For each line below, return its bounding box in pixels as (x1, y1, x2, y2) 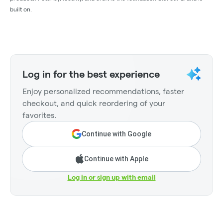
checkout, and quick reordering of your (22, 99, 165, 108)
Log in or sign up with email (67, 173, 156, 182)
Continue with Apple (84, 155, 148, 163)
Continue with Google (82, 130, 151, 138)
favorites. (22, 111, 56, 120)
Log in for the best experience (22, 69, 160, 80)
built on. (10, 6, 32, 13)
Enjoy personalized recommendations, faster (22, 87, 184, 96)
